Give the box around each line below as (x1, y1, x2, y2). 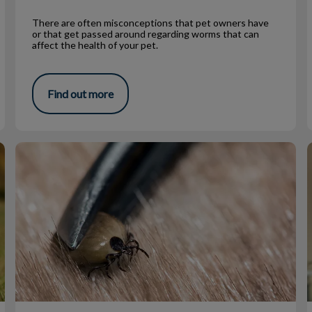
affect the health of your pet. (32, 38, 161, 51)
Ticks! (15, 142, 47, 156)
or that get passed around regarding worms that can (32, 27, 260, 40)
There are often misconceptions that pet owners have (32, 16, 270, 29)
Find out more (47, 87, 114, 101)
